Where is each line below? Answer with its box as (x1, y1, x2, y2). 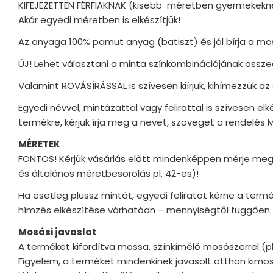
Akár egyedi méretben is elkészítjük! (18, 13, 180, 26)
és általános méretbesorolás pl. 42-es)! (18, 166, 199, 180)
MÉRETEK (18, 137, 60, 151)
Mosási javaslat (18, 225, 96, 238)
